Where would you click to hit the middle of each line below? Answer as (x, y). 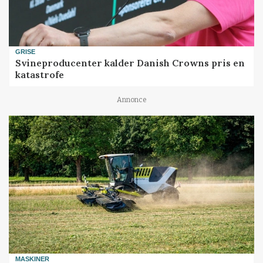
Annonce (131, 100)
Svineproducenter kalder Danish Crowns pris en (130, 63)
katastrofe (40, 74)
